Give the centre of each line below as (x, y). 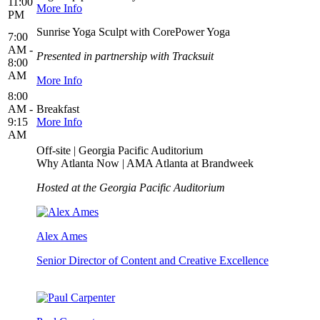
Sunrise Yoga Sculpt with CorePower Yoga (133, 32)
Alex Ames (62, 236)
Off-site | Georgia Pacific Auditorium (120, 151)
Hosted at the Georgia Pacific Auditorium (132, 188)
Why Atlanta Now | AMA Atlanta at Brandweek (145, 164)
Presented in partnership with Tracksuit (125, 56)
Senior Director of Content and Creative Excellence (152, 261)
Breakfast (58, 109)
